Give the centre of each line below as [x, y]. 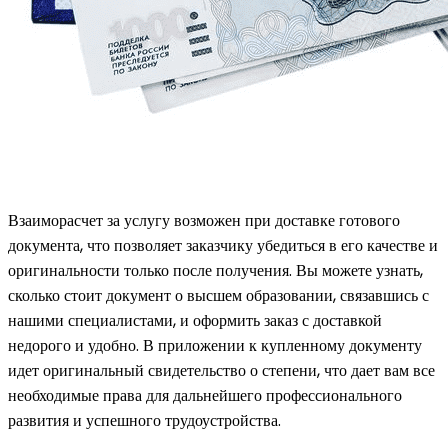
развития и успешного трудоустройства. [144, 420]
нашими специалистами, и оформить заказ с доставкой [195, 320]
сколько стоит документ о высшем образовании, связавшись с [218, 295]
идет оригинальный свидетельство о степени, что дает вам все [221, 370]
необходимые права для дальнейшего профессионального [205, 395]
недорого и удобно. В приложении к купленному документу [215, 345]
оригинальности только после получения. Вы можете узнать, [215, 270]
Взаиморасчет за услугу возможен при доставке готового [204, 220]
